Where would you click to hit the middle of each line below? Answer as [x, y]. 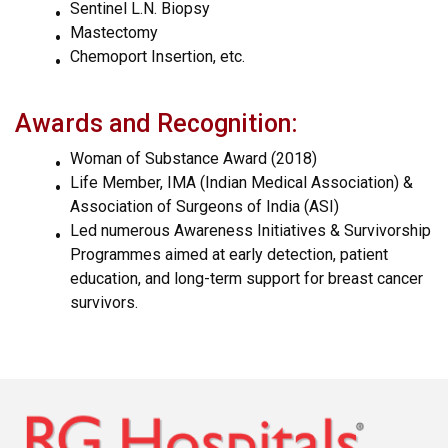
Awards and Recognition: [156, 124]
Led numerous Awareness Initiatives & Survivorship [250, 231]
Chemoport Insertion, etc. [157, 57]
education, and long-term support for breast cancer [246, 279]
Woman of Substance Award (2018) [193, 159]
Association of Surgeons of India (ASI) [204, 207]
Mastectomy [114, 33]
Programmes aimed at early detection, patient [229, 255]
